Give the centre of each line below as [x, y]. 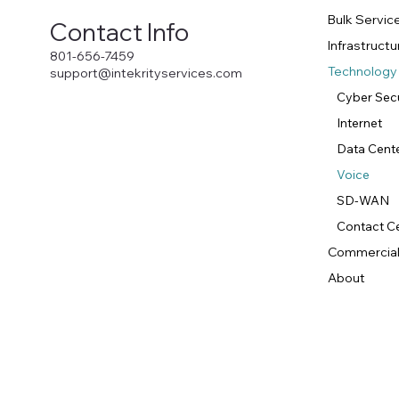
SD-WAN [362, 201]
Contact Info [119, 32]
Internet [359, 123]
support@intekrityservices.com [146, 73]
